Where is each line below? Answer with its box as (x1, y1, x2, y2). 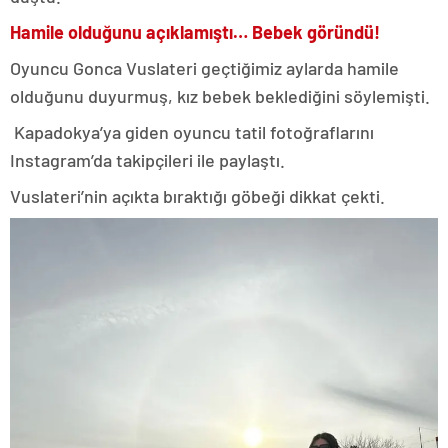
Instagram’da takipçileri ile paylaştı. (10, 148, 289, 171)
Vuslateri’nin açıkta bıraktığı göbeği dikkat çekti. (10, 184, 389, 207)
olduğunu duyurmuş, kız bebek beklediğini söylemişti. (10, 84, 434, 107)
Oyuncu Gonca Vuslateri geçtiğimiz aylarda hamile (10, 56, 399, 79)
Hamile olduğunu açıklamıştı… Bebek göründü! (10, 20, 380, 43)
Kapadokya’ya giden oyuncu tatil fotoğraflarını (10, 120, 374, 143)
